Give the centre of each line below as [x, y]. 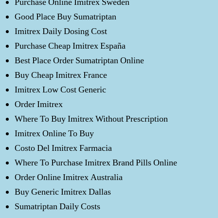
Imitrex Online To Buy [54, 134]
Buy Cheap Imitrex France [61, 75]
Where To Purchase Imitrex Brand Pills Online [96, 163]
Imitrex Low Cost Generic [60, 90]
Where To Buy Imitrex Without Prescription [91, 119]
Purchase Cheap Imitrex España [70, 46]
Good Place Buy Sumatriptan [65, 17]
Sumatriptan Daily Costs [57, 207]
